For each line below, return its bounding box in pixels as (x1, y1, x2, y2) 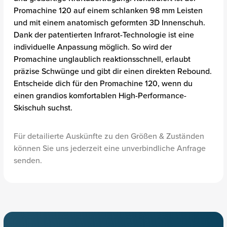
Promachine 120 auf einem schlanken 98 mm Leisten (13, 5, 203, 16)
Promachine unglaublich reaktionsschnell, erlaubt (13, 53, 191, 65)
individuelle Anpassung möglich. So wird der (13, 41, 172, 53)
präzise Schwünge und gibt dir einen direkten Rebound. (13, 65, 212, 77)
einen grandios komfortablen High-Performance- (13, 90, 186, 101)
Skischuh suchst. (13, 102, 72, 113)
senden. (13, 155, 42, 166)
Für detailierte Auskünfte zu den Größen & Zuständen (13, 130, 204, 142)
